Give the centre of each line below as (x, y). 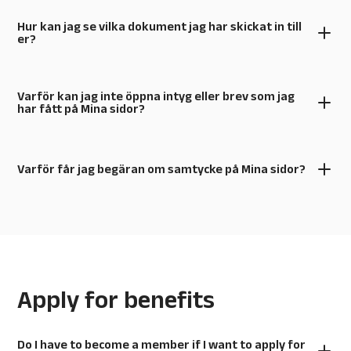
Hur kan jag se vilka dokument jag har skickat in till (159, 26)
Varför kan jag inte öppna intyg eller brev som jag (156, 96)
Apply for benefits (116, 299)
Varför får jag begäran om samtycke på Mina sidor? (161, 169)
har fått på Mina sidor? (81, 109)
